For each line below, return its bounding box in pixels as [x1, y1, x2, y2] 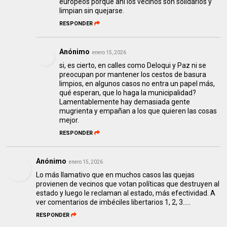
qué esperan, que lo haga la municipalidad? [59, 89, 197, 97]
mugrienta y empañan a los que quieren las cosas [59, 107, 217, 116]
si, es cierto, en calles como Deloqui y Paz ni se [59, 61, 207, 70]
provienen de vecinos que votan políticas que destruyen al [36, 180, 220, 188]
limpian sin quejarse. [59, 7, 125, 15]
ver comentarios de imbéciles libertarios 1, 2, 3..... [36, 198, 191, 207]
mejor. [59, 116, 80, 125]
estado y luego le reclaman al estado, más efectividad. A [36, 189, 216, 198]
